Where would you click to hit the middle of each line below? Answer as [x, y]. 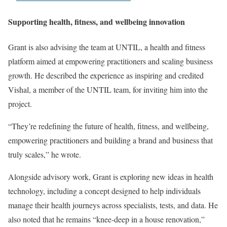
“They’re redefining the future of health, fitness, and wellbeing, [108, 126]
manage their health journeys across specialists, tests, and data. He [113, 205]
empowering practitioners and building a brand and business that [110, 140]
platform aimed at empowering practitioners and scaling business [110, 61]
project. [20, 103]
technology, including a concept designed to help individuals [104, 191]
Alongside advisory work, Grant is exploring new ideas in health [111, 176]
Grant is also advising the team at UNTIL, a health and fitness [107, 47]
